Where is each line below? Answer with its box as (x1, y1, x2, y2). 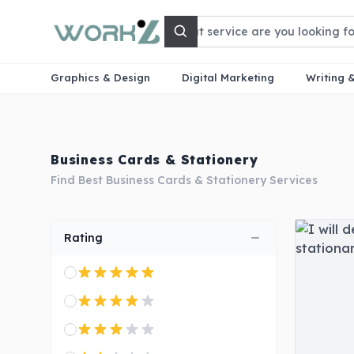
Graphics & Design (51, 71, 150, 84)
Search (179, 32, 225, 48)
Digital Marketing (181, 71, 274, 84)
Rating (64, 231, 103, 245)
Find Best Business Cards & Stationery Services (51, 173, 318, 187)
